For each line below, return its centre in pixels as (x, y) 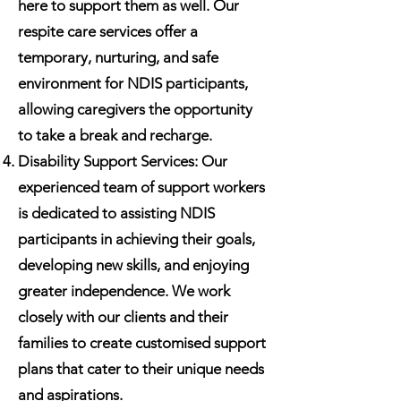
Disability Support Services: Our (123, 161)
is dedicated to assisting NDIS (116, 213)
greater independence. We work (124, 291)
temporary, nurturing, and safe (118, 57)
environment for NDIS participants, (133, 83)
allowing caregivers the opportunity (135, 109)
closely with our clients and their (123, 317)
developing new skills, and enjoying (133, 265)
